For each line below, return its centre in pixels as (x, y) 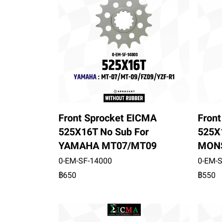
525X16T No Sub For (104, 132)
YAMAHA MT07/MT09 (108, 146)
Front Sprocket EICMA (108, 118)
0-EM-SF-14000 (85, 161)
